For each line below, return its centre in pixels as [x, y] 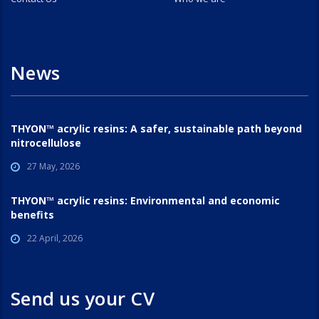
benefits [32, 215]
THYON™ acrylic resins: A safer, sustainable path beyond [156, 129]
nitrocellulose [46, 143]
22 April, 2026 [55, 239]
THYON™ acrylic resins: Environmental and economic [145, 201]
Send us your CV [83, 299]
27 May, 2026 [53, 167]
